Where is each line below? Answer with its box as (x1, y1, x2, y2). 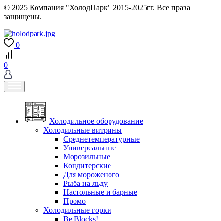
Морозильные (63, 152, 110, 161)
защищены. (4, 12, 42, 21)
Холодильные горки (43, 205, 111, 214)
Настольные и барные (63, 187, 137, 196)
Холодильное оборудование (49, 116, 143, 125)
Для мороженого (63, 170, 119, 179)
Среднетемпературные (63, 134, 140, 143)
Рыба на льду (63, 179, 108, 187)
